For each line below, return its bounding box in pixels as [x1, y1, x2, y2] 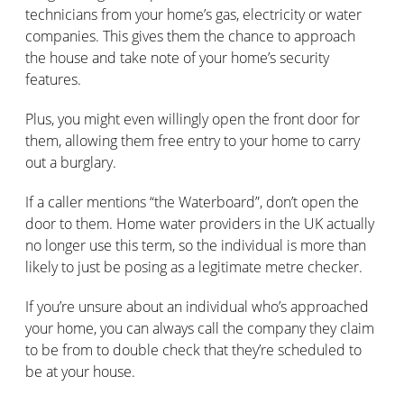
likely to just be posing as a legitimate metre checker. [25, 256, 363, 277]
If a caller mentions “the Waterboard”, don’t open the [25, 191, 359, 212]
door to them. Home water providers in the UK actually [25, 213, 374, 234]
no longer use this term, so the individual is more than [25, 234, 366, 255]
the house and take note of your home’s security [25, 47, 329, 68]
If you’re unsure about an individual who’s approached [25, 296, 369, 317]
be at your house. [25, 361, 135, 381]
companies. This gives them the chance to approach [25, 25, 355, 46]
